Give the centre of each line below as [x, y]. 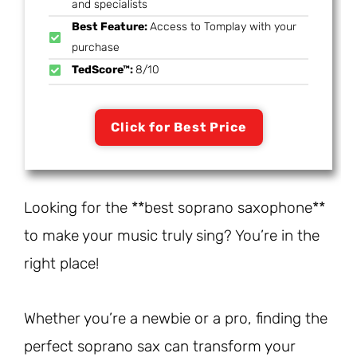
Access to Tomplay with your [223, 27]
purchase [96, 48]
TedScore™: [104, 70]
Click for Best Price [178, 127]
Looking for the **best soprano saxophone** [175, 208]
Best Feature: [111, 27]
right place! [61, 264]
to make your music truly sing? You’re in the [172, 236]
